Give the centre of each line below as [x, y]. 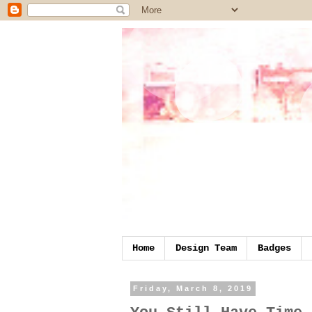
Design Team [206, 248]
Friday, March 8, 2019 [193, 289]
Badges [274, 248]
